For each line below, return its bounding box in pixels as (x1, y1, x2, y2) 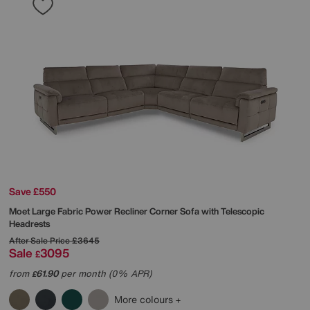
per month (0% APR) (58, 266, 152, 280)
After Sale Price (9, 234, 70, 246)
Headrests (9, 217, 50, 230)
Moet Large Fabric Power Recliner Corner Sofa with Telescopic (9, 204, 264, 218)
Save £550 (9, 183, 56, 199)
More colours (114, 291, 176, 307)
